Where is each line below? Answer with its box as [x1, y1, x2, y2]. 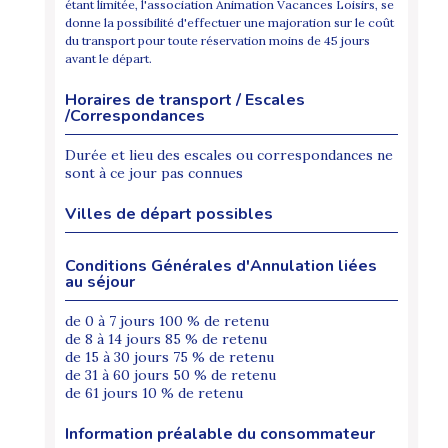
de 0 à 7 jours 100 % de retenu [65, 312, 269, 331]
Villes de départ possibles [65, 203, 273, 226]
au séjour [65, 271, 135, 294]
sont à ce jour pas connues [65, 164, 243, 183]
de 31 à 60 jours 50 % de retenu [65, 366, 276, 385]
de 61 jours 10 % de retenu [65, 384, 243, 403]
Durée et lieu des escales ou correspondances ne [65, 146, 393, 165]
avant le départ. [65, 51, 155, 67]
